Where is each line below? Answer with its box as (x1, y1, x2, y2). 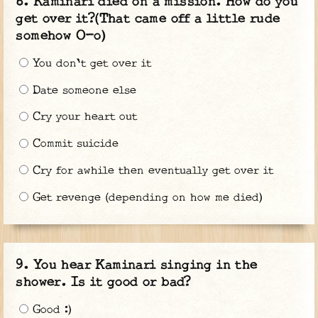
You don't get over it (28, 57, 151, 70)
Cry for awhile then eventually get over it (28, 165, 273, 177)
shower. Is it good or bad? (16, 275, 191, 289)
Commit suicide (28, 138, 119, 150)
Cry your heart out (28, 111, 137, 124)
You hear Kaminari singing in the (33, 258, 258, 272)
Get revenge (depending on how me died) (28, 191, 263, 204)
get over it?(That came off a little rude (16, 11, 280, 26)
